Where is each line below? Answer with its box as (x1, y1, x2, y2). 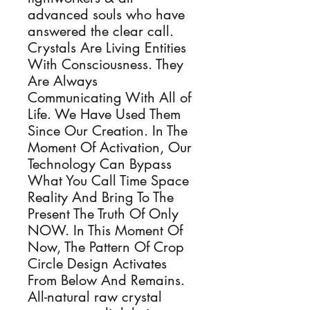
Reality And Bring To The (28, 188, 174, 206)
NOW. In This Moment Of (28, 221, 183, 239)
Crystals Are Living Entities (28, 39, 186, 57)
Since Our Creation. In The (28, 122, 188, 140)
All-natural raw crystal (28, 288, 162, 306)
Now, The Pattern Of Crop (28, 238, 184, 256)
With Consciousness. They (28, 55, 183, 73)
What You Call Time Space (28, 172, 189, 190)
